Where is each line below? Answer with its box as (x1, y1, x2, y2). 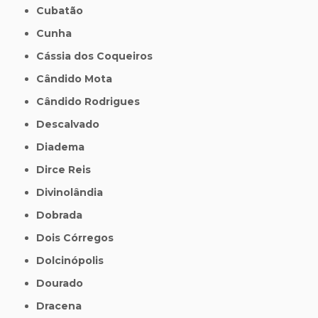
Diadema (45, 141, 85, 154)
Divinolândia (45, 186, 104, 199)
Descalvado (45, 118, 100, 131)
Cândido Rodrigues (44, 95, 141, 109)
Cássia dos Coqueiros (44, 50, 153, 63)
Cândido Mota (44, 72, 113, 86)
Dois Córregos (45, 231, 114, 245)
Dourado (45, 277, 84, 290)
